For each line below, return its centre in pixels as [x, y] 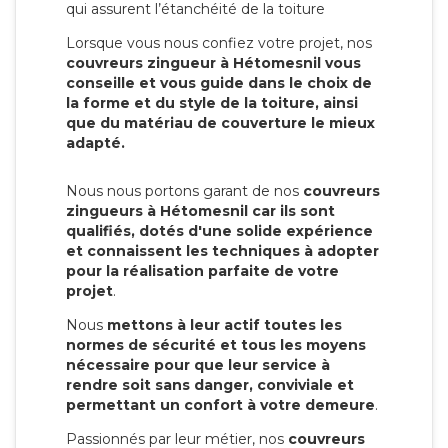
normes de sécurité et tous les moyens [216, 344]
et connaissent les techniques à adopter [222, 250]
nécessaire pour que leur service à [198, 364]
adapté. [95, 142]
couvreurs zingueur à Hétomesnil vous [213, 62]
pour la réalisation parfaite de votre [202, 270]
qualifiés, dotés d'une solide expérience [219, 230]
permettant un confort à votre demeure [220, 404]
